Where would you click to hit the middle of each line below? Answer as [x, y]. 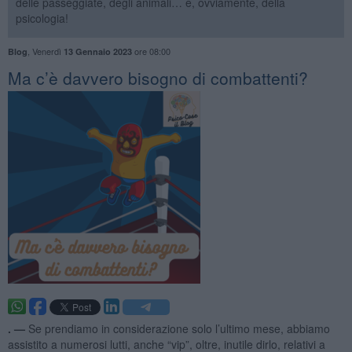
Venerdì [48, 51]
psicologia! [42, 18]
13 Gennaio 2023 [97, 51]
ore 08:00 [151, 51]
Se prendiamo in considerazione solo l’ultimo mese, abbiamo [179, 328]
